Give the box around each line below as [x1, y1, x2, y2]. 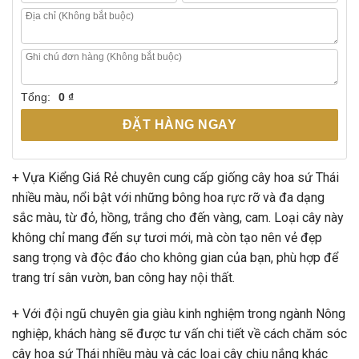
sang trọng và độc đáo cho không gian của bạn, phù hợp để [12, 249, 338, 265]
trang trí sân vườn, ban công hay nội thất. [12, 269, 235, 285]
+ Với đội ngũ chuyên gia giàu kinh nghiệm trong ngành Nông [12, 306, 345, 322]
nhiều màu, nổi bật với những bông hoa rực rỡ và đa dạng [12, 189, 325, 205]
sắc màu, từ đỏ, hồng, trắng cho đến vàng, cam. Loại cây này [12, 209, 344, 225]
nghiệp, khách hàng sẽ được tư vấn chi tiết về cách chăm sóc [12, 326, 347, 342]
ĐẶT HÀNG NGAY [122, 117, 237, 131]
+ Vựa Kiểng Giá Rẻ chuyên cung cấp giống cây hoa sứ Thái [12, 169, 339, 185]
